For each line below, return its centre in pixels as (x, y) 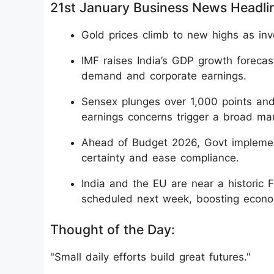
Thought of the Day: (113, 229)
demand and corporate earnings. (164, 76)
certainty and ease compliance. (160, 157)
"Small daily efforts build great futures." (150, 257)
